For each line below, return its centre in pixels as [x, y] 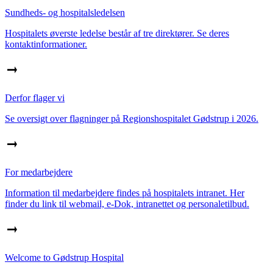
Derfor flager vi [35, 98]
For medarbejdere [39, 172]
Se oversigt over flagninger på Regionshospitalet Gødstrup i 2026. [132, 119]
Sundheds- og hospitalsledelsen [65, 13]
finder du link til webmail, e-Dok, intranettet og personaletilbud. [127, 204]
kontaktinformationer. [46, 44]
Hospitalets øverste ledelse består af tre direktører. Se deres [117, 34]
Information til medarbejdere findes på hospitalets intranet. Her [125, 193]
